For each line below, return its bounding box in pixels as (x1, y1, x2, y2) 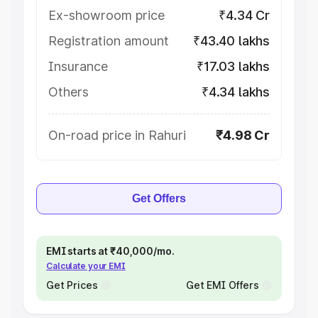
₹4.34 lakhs (201, 84, 270, 99)
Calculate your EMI (46, 261, 126, 271)
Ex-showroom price (48, 8, 165, 23)
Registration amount (48, 33, 169, 48)
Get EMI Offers (185, 279, 259, 291)
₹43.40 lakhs (193, 33, 270, 48)
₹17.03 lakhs (197, 59, 270, 74)
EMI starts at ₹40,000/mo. (46, 245, 175, 257)
